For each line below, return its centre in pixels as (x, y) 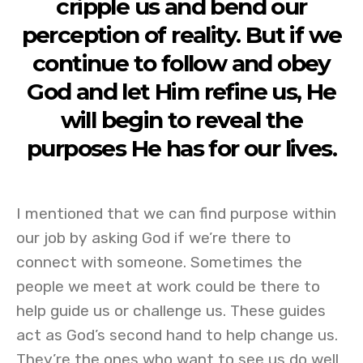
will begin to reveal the (181, 120)
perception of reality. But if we (181, 35)
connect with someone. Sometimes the (159, 262)
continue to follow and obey (181, 63)
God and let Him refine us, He (181, 92)
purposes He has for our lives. (181, 148)
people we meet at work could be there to (168, 286)
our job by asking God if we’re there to (154, 238)
